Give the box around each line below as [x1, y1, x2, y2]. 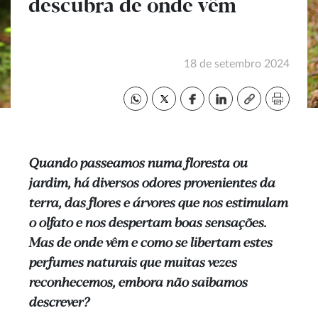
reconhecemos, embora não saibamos [28, 276, 247, 290]
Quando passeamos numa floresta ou [28, 157, 247, 171]
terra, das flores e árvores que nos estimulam [28, 197, 287, 211]
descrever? [28, 296, 89, 310]
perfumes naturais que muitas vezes [28, 256, 236, 270]
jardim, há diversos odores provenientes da [28, 177, 275, 191]
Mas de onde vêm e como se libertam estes [28, 236, 272, 251]
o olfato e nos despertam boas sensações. [28, 216, 266, 231]
